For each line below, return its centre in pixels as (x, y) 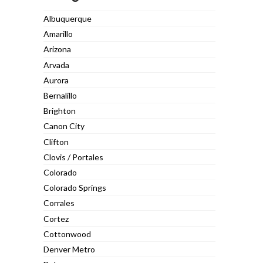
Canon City (64, 126)
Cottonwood (68, 234)
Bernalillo (60, 95)
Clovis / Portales (74, 157)
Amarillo (58, 34)
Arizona (58, 49)
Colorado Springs (75, 188)
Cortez (56, 218)
